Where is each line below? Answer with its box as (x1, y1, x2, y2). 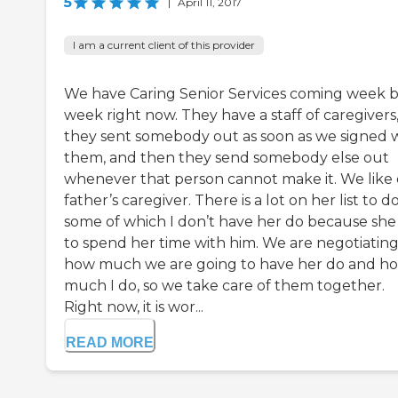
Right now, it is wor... (64, 298, 203, 316)
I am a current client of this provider (73, 38, 255, 52)
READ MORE (66, 335, 154, 351)
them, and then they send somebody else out (64, 149, 389, 167)
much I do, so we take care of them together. (64, 277, 385, 295)
